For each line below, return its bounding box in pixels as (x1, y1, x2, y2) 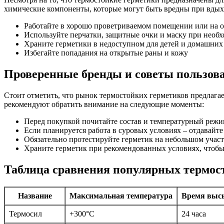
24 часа (181, 209, 206, 218)
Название (17, 191, 52, 200)
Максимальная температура (69, 191, 172, 200)
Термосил (9, 209, 42, 218)
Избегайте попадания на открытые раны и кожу (24, 48, 188, 57)
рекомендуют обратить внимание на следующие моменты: (4, 99, 204, 108)
